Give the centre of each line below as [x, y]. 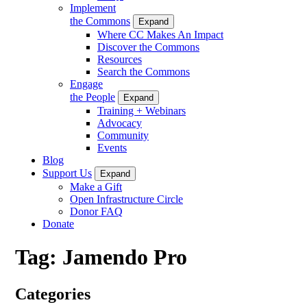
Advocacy [120, 123]
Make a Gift [96, 186]
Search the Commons [144, 71]
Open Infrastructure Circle [126, 199]
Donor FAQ [96, 211]
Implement [93, 8]
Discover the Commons [148, 47]
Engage [86, 84]
